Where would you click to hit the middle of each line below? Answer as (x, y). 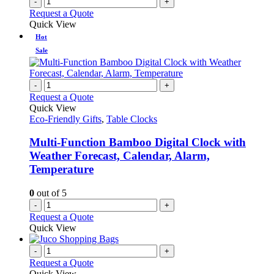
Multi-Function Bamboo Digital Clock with (138, 143)
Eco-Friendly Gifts (65, 119)
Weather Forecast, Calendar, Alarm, (120, 156)
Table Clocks (132, 119)
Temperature (61, 169)
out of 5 (50, 193)
